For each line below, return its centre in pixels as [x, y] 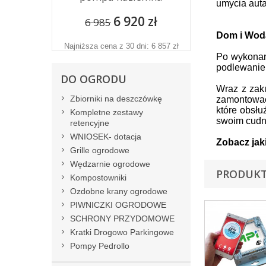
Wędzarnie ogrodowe [110, 164]
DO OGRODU [94, 79]
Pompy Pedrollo [100, 246]
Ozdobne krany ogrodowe [119, 191]
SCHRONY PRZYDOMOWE [122, 218]
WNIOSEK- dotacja [106, 137]
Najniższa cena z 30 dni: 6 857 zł [121, 46]
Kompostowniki [98, 178]
